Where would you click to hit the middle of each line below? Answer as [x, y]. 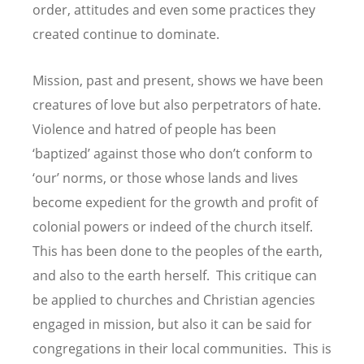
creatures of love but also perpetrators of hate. [178, 105]
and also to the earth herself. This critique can [175, 276]
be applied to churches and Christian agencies [174, 300]
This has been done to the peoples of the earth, [178, 251]
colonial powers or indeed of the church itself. [174, 227]
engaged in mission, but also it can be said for [172, 325]
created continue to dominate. [126, 35]
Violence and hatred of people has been [154, 130]
